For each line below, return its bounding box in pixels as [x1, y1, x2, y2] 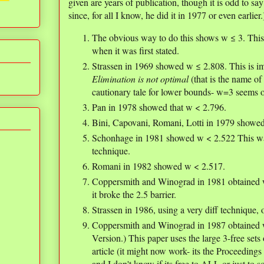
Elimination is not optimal [92, 72, 189, 85]
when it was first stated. [92, 44, 179, 57]
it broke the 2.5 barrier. [92, 188, 176, 200]
